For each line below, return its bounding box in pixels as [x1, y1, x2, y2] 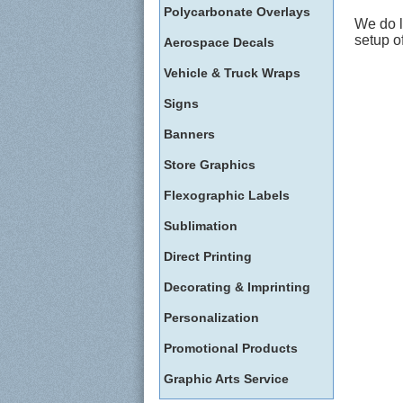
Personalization [164, 310, 259, 325]
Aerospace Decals [164, 35, 274, 49]
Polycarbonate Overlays [164, 4, 310, 19]
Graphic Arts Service [164, 372, 289, 386]
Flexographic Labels [164, 188, 290, 202]
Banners [164, 127, 215, 141]
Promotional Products [164, 341, 298, 355]
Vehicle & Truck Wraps [164, 66, 300, 80]
